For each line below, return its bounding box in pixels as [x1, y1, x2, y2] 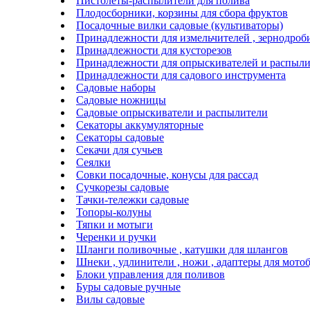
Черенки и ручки [76, 230, 156, 243]
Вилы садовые [76, 293, 145, 305]
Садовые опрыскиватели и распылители [76, 106, 268, 118]
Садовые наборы [76, 81, 156, 93]
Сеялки [76, 156, 111, 168]
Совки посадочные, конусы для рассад [76, 168, 258, 181]
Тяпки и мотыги [76, 218, 153, 230]
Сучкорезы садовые [76, 181, 169, 193]
